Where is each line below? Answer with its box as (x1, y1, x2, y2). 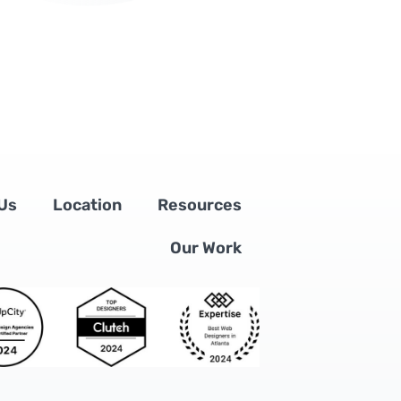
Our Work (170, 238, 243, 259)
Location (53, 195, 123, 216)
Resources (158, 195, 243, 216)
